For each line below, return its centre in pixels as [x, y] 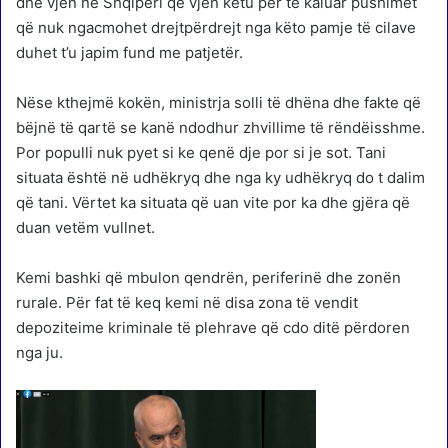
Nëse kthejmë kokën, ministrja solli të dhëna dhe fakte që [218, 102]
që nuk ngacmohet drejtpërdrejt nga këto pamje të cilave [216, 27]
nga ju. [39, 352]
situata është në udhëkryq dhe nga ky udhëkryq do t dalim [220, 177]
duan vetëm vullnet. [85, 227]
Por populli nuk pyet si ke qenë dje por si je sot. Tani [201, 152]
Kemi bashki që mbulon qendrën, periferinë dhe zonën [208, 277]
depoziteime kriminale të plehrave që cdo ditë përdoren [213, 327]
